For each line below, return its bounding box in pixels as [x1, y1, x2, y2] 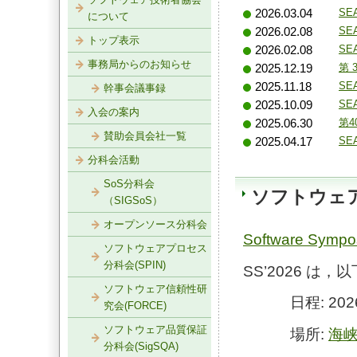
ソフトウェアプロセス [104, 242, 207, 254]
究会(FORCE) [104, 300, 167, 312]
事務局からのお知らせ [88, 58, 191, 70]
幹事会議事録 [104, 82, 166, 94]
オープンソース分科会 [104, 218, 207, 230]
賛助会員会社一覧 [104, 130, 186, 142]
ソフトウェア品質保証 [104, 324, 207, 335]
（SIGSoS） [104, 194, 163, 206]
